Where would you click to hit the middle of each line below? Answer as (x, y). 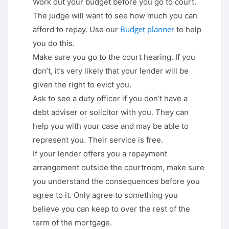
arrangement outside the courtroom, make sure (119, 168)
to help (188, 30)
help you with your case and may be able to (111, 126)
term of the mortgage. (72, 223)
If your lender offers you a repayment (100, 154)
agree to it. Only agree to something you (105, 195)
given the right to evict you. (82, 85)
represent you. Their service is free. (98, 140)
